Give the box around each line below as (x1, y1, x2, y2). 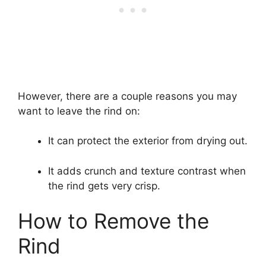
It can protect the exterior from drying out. (48, 135, 248, 147)
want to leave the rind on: (18, 104, 140, 117)
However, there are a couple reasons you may (18, 90, 237, 102)
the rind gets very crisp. (48, 179, 160, 192)
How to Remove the (18, 208, 209, 234)
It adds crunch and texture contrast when (48, 164, 246, 177)
